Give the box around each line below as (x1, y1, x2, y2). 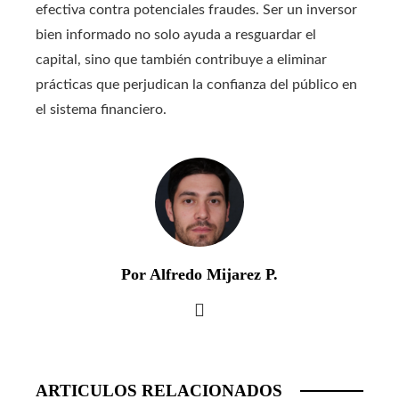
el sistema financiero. (36, 102, 167, 117)
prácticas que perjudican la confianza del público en (36, 77, 357, 92)
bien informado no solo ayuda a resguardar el (36, 28, 316, 42)
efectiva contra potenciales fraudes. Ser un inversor (36, 3, 357, 17)
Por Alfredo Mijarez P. (121, 265, 278, 283)
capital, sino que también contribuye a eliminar (36, 53, 327, 67)
